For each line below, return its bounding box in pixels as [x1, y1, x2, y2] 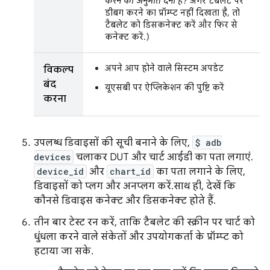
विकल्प [43, 64, 74, 76]
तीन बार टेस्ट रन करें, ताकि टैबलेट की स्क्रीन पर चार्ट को [34, 216, 255, 228]
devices [34, 151, 71, 163]
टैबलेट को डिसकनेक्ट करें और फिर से [105, 19, 237, 30]
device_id [37, 166, 84, 177]
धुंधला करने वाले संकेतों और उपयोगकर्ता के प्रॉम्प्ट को [34, 231, 243, 243]
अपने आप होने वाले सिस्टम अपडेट [105, 63, 224, 74]
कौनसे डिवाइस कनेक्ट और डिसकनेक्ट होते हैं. [34, 195, 213, 207]
